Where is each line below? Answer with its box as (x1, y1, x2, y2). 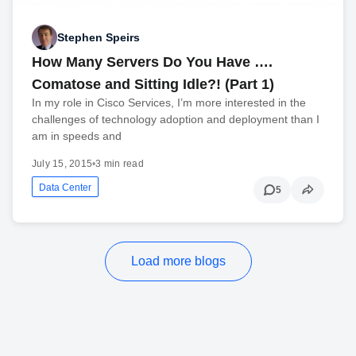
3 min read (95, 158, 144, 170)
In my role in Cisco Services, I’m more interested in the (32, 96, 306, 110)
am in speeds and (32, 130, 122, 143)
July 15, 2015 (32, 158, 93, 170)
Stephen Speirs (57, 30, 140, 44)
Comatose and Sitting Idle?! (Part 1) (32, 76, 274, 93)
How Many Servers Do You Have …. (32, 54, 273, 71)
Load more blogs (130, 254, 226, 269)
